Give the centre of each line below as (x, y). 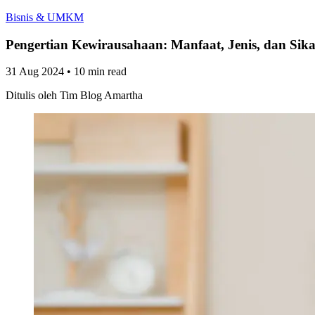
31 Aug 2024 (35, 72)
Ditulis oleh (31, 96)
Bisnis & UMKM (45, 17)
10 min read (100, 72)
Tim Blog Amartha (101, 96)
